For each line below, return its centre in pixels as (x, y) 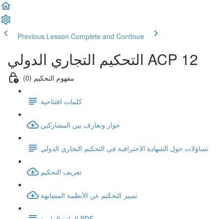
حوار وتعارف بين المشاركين (80, 124)
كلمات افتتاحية (61, 101)
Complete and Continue (108, 36)
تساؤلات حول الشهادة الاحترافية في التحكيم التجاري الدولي (124, 148)
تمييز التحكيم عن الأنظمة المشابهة (89, 195)
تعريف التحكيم (61, 171)
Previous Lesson (43, 36)
